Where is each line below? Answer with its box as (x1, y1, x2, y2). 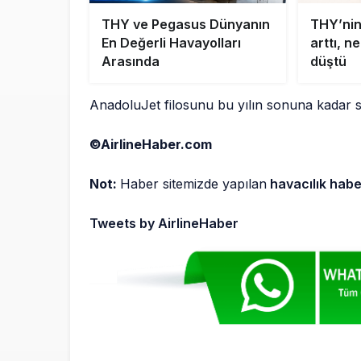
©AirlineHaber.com (89, 136, 212, 153)
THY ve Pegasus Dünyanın (102, 16, 270, 33)
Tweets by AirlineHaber (89, 215, 239, 232)
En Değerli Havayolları (102, 35, 241, 52)
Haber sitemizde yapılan (120, 176, 268, 193)
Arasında (102, 53, 160, 70)
